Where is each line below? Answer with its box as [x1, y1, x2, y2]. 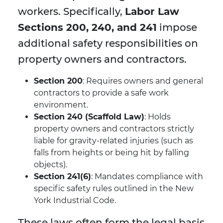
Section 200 [34, 76, 83, 86]
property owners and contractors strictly [34, 124, 194, 134]
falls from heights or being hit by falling [34, 148, 189, 158]
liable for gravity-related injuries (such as [34, 136, 193, 146]
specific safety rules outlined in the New [34, 184, 194, 194]
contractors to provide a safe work [34, 88, 169, 98]
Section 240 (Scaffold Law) [34, 112, 144, 122]
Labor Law [125, 5, 179, 18]
